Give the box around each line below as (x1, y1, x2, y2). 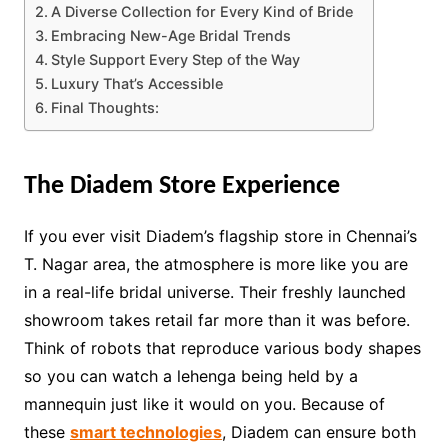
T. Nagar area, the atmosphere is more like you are (23, 253, 408, 274)
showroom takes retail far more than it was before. (23, 309, 410, 330)
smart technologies (69, 421, 222, 442)
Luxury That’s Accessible (50, 74, 223, 92)
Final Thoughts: (50, 98, 163, 116)
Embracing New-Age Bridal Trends (50, 26, 291, 44)
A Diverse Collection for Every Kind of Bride (50, 2, 353, 20)
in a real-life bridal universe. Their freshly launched (23, 281, 406, 302)
